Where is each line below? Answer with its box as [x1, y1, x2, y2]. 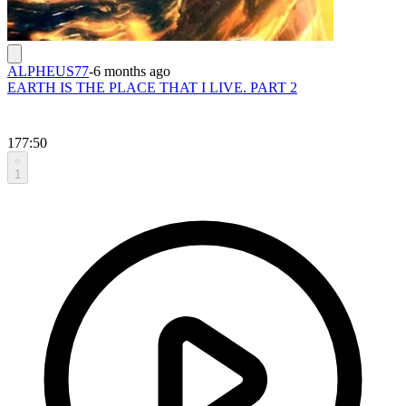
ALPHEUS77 [7, 63, 89, 79]
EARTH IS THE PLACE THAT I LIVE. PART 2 [7, 79, 297, 95]
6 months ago [93, 63, 170, 79]
